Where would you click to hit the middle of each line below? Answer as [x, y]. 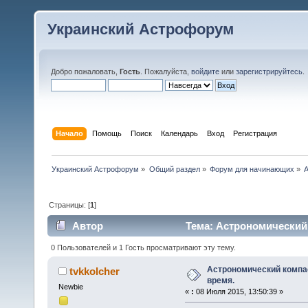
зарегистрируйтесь [269, 71]
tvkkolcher [95, 271]
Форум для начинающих [252, 169]
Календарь [180, 133]
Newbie [70, 286]
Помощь [107, 133]
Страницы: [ [70, 205]
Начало [70, 133]
